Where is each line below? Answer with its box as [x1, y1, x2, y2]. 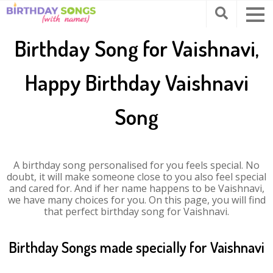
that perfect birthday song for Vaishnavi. [44, 205, 229, 218]
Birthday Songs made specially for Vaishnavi [9, 238, 264, 257]
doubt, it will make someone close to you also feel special [7, 170, 266, 183]
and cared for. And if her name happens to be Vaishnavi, [9, 182, 264, 195]
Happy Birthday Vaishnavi [24, 68, 249, 96]
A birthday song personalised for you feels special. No [13, 158, 260, 172]
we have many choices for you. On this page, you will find [7, 193, 266, 207]
